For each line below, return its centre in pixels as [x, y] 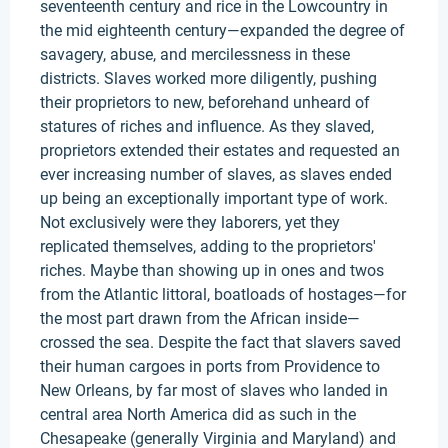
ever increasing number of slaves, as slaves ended [216, 174]
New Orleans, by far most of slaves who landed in [214, 390]
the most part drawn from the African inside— [200, 318]
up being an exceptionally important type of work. [214, 198]
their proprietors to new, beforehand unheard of [205, 102]
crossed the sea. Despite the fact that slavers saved [220, 342]
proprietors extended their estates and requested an [220, 150]
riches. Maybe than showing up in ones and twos [212, 270]
